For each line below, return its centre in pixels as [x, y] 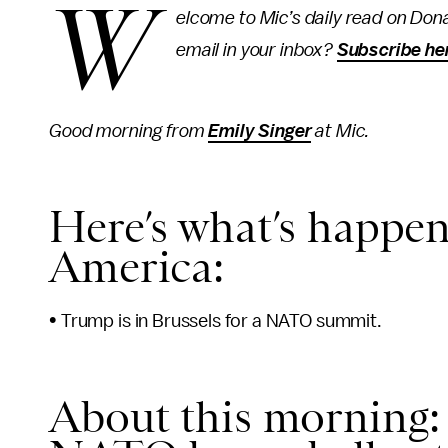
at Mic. [341, 131]
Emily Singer [260, 131]
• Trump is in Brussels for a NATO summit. [215, 321]
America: [136, 267]
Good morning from [129, 131]
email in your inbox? [256, 50]
